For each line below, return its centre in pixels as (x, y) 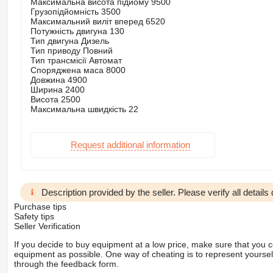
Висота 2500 (55, 99)
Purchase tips (40, 206)
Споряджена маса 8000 (78, 70)
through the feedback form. (66, 264)
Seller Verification (47, 226)
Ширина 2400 (57, 89)
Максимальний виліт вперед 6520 (97, 21)
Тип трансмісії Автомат (76, 60)
